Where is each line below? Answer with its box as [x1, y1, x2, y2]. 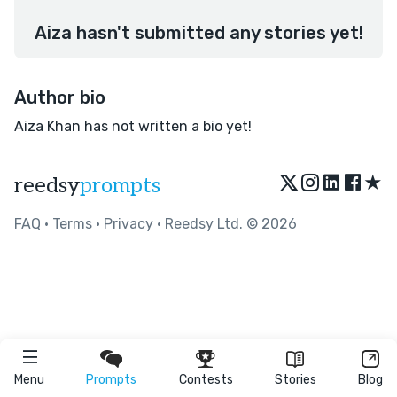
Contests [178, 372, 233, 387]
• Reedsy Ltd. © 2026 [153, 215, 297, 232]
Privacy [104, 215, 153, 232]
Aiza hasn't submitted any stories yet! [34, 22, 363, 43]
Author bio [14, 87, 105, 108]
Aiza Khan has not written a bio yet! [14, 118, 252, 135]
